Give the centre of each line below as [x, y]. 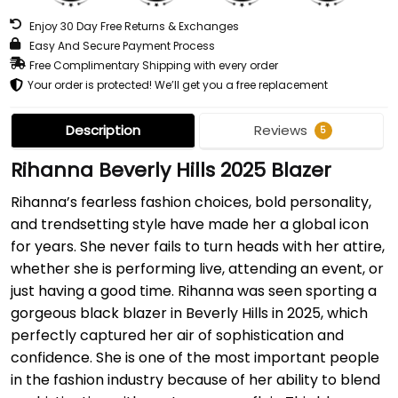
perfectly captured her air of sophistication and [177, 335]
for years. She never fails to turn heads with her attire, [198, 246]
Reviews [282, 130]
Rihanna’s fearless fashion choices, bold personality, [191, 202]
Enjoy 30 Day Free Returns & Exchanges [134, 26]
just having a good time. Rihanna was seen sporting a [194, 291]
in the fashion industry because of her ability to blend [195, 379]
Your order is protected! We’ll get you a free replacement [178, 84]
